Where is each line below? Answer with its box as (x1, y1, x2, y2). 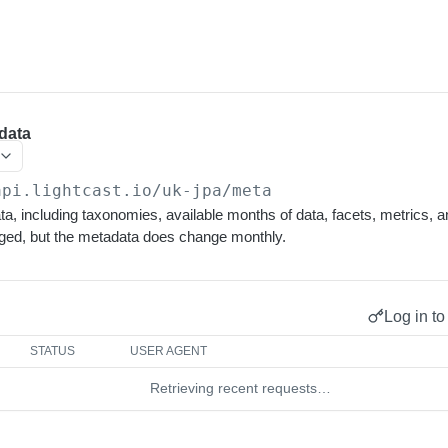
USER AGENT (130, 344, 208, 358)
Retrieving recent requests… (149, 380, 331, 396)
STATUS (30, 344, 76, 358)
